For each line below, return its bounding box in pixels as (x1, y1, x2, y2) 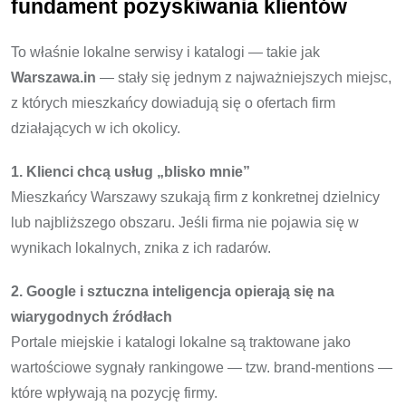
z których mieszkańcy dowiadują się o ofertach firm (11, 95, 335, 111)
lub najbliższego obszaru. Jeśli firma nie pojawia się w (11, 215, 359, 231)
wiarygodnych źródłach (11, 309, 172, 325)
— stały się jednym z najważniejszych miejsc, (96, 70, 391, 86)
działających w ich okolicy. (11, 121, 180, 137)
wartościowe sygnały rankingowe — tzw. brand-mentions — (11, 360, 392, 376)
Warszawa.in (11, 70, 96, 86)
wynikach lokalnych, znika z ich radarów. (11, 240, 271, 256)
